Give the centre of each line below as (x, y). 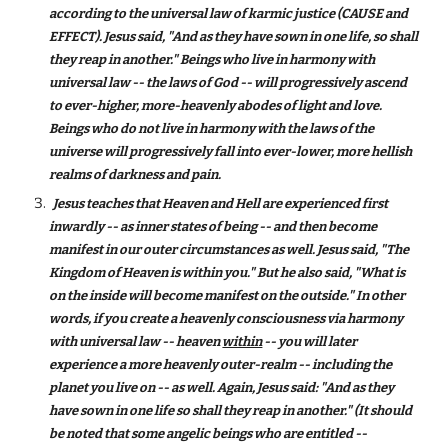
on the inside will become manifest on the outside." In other (227, 295)
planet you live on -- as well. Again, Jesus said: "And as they (222, 387)
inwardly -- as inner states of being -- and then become (213, 226)
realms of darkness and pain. (135, 174)
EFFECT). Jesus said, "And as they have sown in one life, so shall (234, 36)
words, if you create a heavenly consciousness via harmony (226, 318)
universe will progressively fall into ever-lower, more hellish (231, 151)
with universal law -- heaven (136, 341)
